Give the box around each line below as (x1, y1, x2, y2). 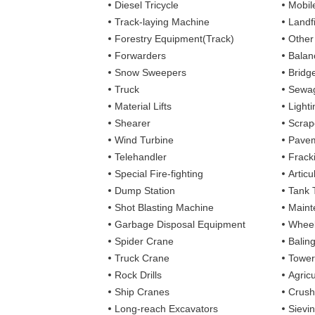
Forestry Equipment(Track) (115, 32, 235, 44)
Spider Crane (115, 235, 174, 247)
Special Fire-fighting (115, 167, 204, 179)
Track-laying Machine (115, 15, 210, 27)
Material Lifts (115, 100, 172, 112)
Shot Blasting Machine (115, 201, 214, 213)
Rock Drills (115, 269, 162, 281)
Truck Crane (115, 252, 170, 264)
